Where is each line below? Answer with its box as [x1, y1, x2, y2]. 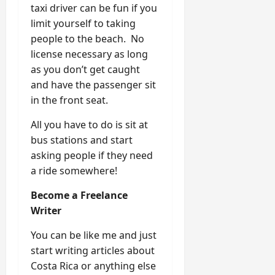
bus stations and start [31, 133, 133, 147]
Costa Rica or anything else [31, 259, 156, 273]
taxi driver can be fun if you [31, 1, 157, 15]
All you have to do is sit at [31, 118, 148, 132]
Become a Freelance [31, 188, 128, 203]
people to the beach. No [31, 32, 144, 46]
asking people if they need [31, 149, 153, 163]
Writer [31, 204, 61, 218]
